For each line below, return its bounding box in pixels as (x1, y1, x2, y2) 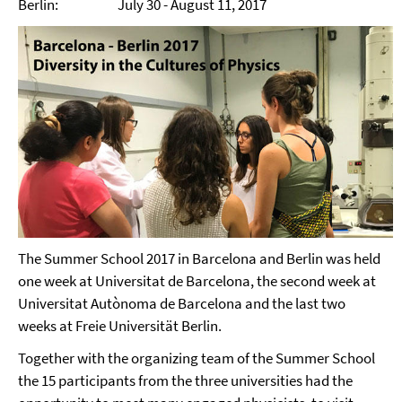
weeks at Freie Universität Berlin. (18, 316, 222, 336)
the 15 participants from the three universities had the (18, 371, 353, 390)
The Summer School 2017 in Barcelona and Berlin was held (18, 249, 380, 268)
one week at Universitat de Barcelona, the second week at (18, 271, 376, 291)
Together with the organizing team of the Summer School (18, 348, 375, 368)
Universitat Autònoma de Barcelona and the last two (18, 293, 345, 313)
